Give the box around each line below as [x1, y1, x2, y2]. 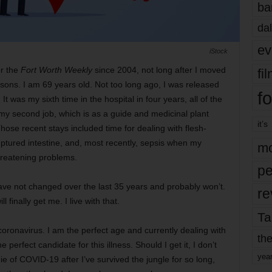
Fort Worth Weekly [20, 65, 92, 75]
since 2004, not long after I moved [92, 65, 226, 75]
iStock [209, 47, 228, 55]
